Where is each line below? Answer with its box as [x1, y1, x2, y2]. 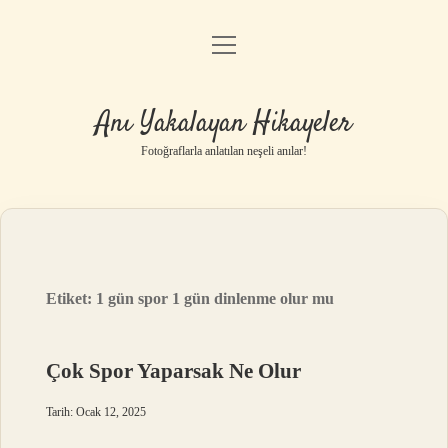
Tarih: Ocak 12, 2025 [46, 405, 147, 419]
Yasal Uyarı [187, 143, 261, 160]
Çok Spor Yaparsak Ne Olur [46, 359, 302, 383]
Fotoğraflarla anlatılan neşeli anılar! [141, 144, 307, 158]
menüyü [211, 35, 273, 52]
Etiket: [46, 290, 97, 307]
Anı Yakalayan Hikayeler [96, 104, 352, 144]
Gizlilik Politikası [169, 92, 279, 109]
